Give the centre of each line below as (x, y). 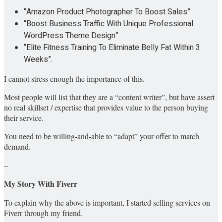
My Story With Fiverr (41, 184)
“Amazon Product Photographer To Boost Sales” (107, 12)
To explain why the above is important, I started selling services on (107, 203)
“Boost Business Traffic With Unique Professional (109, 24)
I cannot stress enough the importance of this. (74, 79)
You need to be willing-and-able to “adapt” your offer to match (102, 136)
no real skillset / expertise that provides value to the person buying (106, 108)
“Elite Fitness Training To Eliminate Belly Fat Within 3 (112, 48)
